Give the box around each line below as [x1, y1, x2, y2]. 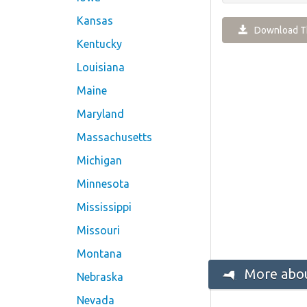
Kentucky [77, 38, 122, 50]
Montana [77, 247, 122, 260]
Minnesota [77, 177, 130, 190]
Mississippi [77, 201, 132, 213]
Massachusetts [77, 131, 152, 143]
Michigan [77, 154, 122, 167]
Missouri [77, 224, 120, 236]
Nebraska [77, 271, 123, 283]
